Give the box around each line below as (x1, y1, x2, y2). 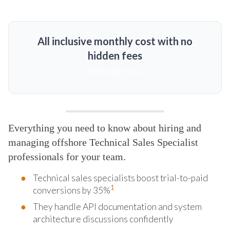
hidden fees (87, 49, 142, 62)
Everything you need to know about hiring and (8, 122, 201, 133)
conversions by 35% (33, 184, 110, 196)
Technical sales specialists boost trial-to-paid (33, 172, 208, 183)
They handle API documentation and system (33, 201, 202, 212)
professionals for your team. (8, 150, 126, 162)
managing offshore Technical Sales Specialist (8, 136, 198, 148)
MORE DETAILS (88, 67, 142, 76)
